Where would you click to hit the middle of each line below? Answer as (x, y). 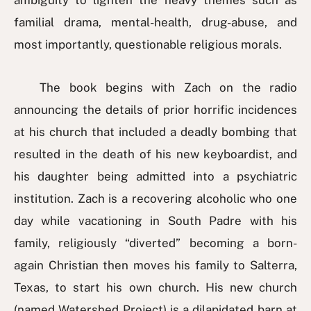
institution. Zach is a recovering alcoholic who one (155, 199)
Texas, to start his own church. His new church (155, 288)
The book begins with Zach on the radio (155, 88)
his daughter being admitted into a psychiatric (155, 177)
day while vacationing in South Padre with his (155, 221)
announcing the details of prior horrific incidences (155, 110)
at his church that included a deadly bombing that (155, 132)
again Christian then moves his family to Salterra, (155, 266)
